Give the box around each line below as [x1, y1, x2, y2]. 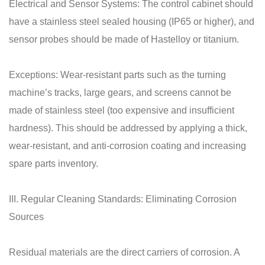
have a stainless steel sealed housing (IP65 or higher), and [9, 16, 254, 27]
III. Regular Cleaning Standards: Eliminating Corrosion [9, 193, 237, 204]
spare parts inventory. [9, 158, 98, 169]
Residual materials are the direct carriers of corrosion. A [9, 247, 240, 257]
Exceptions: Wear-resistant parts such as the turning [9, 69, 226, 80]
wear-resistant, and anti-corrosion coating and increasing [9, 140, 246, 151]
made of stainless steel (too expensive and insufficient [9, 105, 234, 115]
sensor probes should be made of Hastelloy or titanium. [9, 34, 239, 44]
